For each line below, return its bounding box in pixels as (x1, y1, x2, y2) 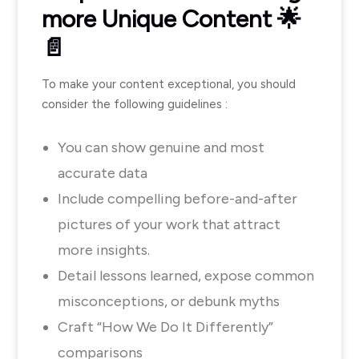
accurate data (58, 164, 147, 182)
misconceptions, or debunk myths (58, 292, 280, 310)
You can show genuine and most (58, 139, 264, 156)
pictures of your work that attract (58, 216, 280, 233)
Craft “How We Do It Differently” (58, 318, 273, 336)
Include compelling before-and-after (58, 190, 297, 208)
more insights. (58, 241, 150, 259)
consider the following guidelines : (42, 97, 231, 111)
